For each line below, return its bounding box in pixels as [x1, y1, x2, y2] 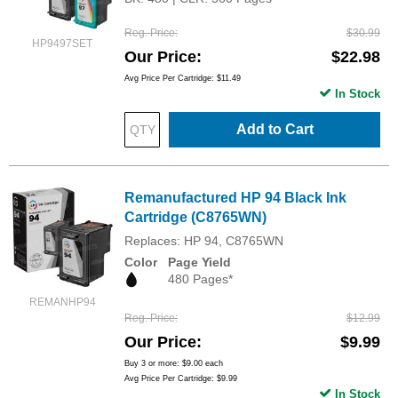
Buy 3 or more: [124, 358, 182, 368]
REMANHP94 [28, 296, 96, 309]
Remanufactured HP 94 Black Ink [124, 190, 346, 206]
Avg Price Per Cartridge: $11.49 [124, 74, 241, 84]
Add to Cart [235, 122, 314, 138]
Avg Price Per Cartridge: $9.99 [124, 373, 237, 383]
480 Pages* [168, 272, 233, 287]
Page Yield [168, 255, 231, 270]
